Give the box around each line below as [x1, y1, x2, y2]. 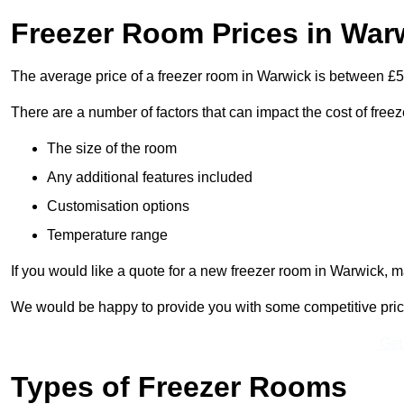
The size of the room [47, 141, 177, 157]
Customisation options [47, 198, 189, 215]
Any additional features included [47, 170, 252, 186]
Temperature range [47, 227, 168, 243]
